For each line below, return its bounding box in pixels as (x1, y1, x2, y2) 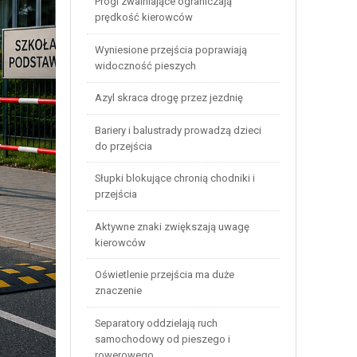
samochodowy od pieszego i (94, 332, 230, 345)
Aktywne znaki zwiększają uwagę (94, 220, 249, 233)
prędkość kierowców (94, 11, 193, 24)
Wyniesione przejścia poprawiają (94, 43, 247, 56)
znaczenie (94, 284, 142, 297)
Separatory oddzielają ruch (94, 316, 218, 329)
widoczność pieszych (94, 59, 196, 72)
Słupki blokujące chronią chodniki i (94, 172, 255, 185)
